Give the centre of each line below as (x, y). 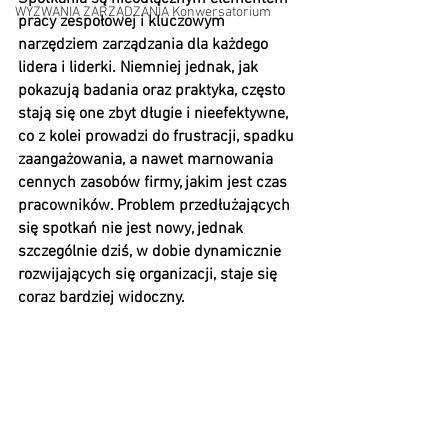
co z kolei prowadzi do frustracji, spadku (158, 137)
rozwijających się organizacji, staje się (149, 275)
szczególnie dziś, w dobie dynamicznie (151, 252)
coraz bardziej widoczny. (101, 298)
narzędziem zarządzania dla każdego (145, 45)
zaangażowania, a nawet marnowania (147, 160)
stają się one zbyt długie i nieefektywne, (155, 114)
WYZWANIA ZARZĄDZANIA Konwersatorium (143, 12)
